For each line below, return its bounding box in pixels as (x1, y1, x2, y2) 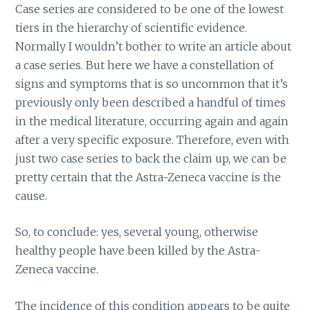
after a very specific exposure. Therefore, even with (15, 132, 290, 147)
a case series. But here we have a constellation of (15, 57, 275, 72)
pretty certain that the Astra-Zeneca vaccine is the (15, 170, 282, 184)
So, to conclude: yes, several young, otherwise (15, 225, 259, 239)
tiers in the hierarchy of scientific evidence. (15, 20, 248, 35)
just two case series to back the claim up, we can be (15, 151, 287, 165)
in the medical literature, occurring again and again (15, 113, 289, 128)
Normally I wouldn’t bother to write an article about (15, 39, 292, 53)
